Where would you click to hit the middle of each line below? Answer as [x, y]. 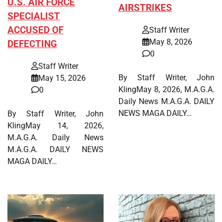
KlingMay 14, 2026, [55, 126]
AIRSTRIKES [145, 8]
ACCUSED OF [35, 30]
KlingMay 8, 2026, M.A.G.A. [166, 89]
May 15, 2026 [62, 78]
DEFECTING [32, 44]
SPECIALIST [34, 17]
